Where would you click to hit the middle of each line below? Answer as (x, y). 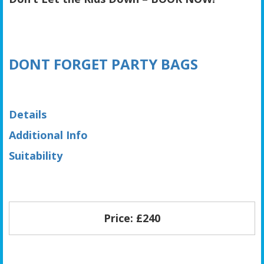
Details (28, 114)
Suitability (36, 155)
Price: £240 (132, 218)
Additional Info (48, 135)
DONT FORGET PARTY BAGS (103, 64)
